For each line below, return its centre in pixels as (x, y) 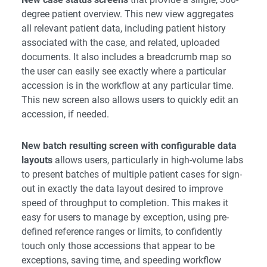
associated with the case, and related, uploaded (121, 43)
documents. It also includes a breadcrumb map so (126, 57)
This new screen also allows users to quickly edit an (130, 100)
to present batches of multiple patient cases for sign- (132, 175)
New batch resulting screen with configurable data (129, 146)
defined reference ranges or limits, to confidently (122, 232)
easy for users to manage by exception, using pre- (125, 218)
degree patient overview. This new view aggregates (128, 14)
